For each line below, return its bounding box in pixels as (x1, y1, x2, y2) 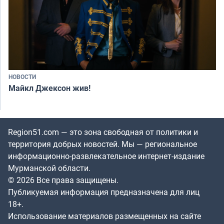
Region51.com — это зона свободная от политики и (8, 126, 198, 138)
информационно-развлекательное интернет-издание (8, 150, 204, 162)
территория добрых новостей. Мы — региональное (8, 138, 197, 150)
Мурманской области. (8, 162, 90, 174)
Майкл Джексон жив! (8, 82, 90, 94)
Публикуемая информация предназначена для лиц (8, 186, 199, 198)
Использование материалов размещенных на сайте (8, 210, 201, 222)
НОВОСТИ (8, 72, 36, 81)
